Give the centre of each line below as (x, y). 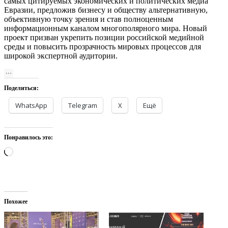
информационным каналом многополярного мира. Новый (106, 28)
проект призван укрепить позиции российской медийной (104, 37)
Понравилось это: (28, 137)
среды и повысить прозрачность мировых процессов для (103, 46)
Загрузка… (32, 151)
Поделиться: (21, 88)
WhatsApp (31, 105)
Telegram (83, 105)
